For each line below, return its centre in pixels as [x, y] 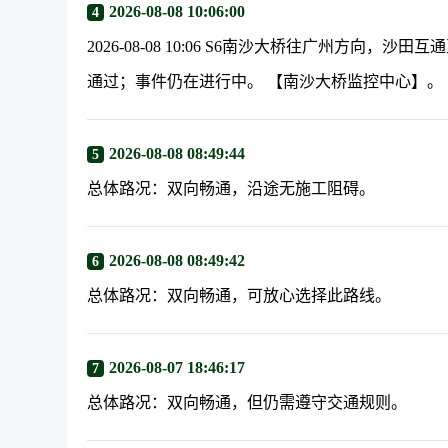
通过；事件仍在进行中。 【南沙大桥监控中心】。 [265, 81]
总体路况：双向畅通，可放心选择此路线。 [239, 295]
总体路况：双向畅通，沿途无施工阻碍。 [231, 188]
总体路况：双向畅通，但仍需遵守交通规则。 [247, 402]
